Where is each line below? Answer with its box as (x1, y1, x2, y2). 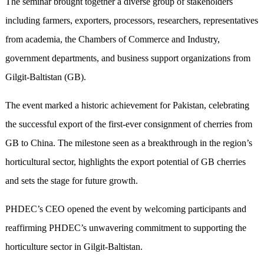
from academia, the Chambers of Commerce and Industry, (5, 34, 220, 45)
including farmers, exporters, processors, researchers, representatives (5, 15, 258, 26)
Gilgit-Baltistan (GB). (5, 72, 86, 82)
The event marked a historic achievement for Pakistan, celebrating (5, 100, 249, 111)
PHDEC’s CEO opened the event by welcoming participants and (5, 204, 246, 214)
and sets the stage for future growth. (5, 176, 138, 186)
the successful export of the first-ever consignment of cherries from (5, 119, 252, 130)
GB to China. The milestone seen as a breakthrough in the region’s (5, 138, 252, 148)
